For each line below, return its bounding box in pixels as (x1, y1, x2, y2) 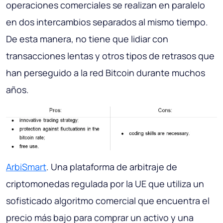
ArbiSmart (6, 160, 46, 173)
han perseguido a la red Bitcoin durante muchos (6, 67, 205, 79)
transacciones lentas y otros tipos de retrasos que (6, 50, 215, 62)
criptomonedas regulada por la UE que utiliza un (6, 177, 204, 190)
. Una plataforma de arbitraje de (46, 160, 177, 173)
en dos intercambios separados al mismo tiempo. (6, 16, 208, 28)
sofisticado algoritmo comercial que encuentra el (6, 194, 210, 207)
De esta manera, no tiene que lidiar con (6, 33, 168, 45)
